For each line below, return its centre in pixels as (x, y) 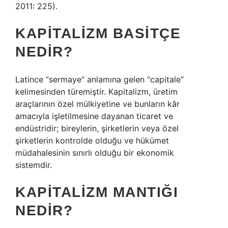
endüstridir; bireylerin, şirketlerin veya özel (97, 128)
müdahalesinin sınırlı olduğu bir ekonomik (95, 153)
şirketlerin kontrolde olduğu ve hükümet (92, 140)
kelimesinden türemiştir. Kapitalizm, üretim (96, 92)
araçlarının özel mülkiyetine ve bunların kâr (97, 104)
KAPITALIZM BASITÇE (98, 33)
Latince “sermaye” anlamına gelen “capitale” (99, 79)
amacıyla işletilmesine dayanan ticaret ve (94, 116)
